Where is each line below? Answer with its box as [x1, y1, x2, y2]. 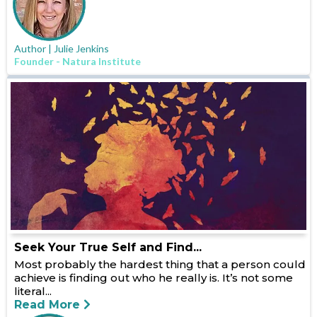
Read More [14, 298, 80, 312]
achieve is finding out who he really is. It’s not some [14, 271, 293, 285]
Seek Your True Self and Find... [14, 241, 202, 255]
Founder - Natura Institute [14, 55, 141, 68]
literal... [14, 284, 52, 299]
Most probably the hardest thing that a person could [14, 258, 306, 272]
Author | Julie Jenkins [14, 42, 109, 55]
